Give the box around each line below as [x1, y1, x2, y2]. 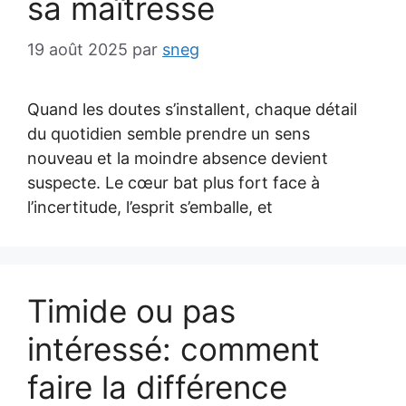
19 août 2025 [27, 40, 128, 59]
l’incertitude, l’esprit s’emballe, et [27, 198, 273, 217]
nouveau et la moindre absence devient [27, 149, 328, 168]
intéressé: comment [27, 330, 320, 368]
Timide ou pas [27, 292, 236, 330]
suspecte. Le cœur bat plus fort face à [27, 173, 320, 192]
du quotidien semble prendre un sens [27, 124, 310, 143]
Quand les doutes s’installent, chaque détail [27, 100, 357, 119]
